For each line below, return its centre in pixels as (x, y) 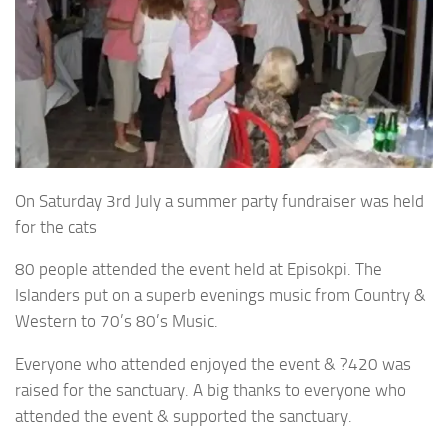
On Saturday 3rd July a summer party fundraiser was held (219, 200)
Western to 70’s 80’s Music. (116, 321)
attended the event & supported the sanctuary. (183, 416)
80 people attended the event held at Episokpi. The (198, 269)
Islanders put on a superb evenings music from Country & (220, 295)
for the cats (56, 226)
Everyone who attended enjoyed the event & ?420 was (213, 364)
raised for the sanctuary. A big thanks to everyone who (210, 390)
